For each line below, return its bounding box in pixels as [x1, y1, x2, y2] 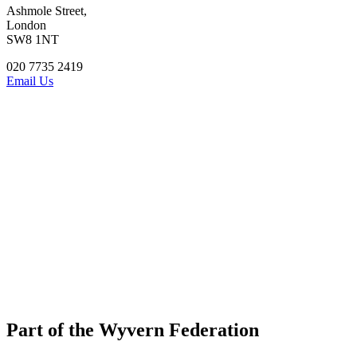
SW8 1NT [6, 33, 59, 47]
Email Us [6, 74, 53, 88]
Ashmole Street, [6, 4, 87, 18]
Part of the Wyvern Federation [6, 320, 259, 341]
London [6, 18, 46, 33]
